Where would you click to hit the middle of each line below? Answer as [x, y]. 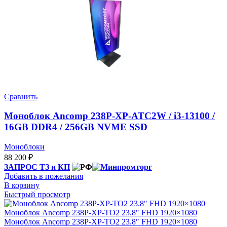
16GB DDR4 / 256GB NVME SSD [76, 127]
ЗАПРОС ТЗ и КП [37, 167]
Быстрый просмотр [37, 195]
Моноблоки [24, 147]
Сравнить [21, 96]
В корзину [22, 185]
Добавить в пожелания [44, 176]
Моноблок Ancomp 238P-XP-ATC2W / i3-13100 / [109, 116]
